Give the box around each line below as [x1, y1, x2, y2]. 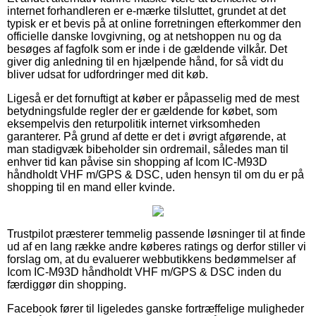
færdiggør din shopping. [7, 278, 126, 291]
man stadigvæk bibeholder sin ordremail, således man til [7, 142, 288, 155]
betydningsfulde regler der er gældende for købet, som [7, 104, 277, 117]
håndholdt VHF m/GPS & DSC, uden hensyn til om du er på [7, 168, 304, 181]
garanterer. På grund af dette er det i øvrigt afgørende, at [7, 130, 286, 142]
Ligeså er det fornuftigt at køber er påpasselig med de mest [7, 92, 299, 104]
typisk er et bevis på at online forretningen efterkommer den [7, 17, 301, 30]
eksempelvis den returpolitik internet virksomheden [7, 117, 260, 130]
